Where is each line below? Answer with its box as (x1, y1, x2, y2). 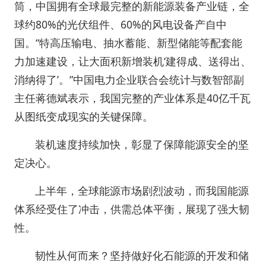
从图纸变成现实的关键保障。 (14, 109, 153, 123)
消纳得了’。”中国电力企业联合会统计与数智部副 (14, 72, 244, 87)
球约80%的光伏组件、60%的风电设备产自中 (14, 17, 227, 31)
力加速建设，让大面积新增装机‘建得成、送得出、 (14, 54, 251, 68)
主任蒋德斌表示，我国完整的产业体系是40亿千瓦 (14, 91, 251, 105)
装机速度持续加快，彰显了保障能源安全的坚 (35, 137, 249, 151)
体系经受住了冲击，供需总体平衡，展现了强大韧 (14, 202, 249, 216)
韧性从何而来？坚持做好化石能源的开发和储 (35, 248, 249, 262)
